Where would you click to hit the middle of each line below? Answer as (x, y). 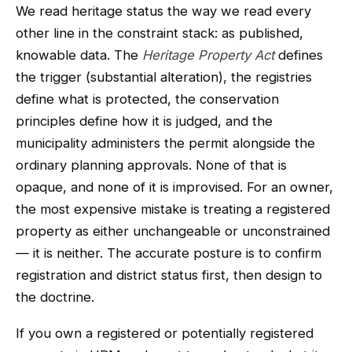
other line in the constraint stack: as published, (159, 33)
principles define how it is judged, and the (144, 121)
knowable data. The (79, 55)
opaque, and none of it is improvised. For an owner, (174, 187)
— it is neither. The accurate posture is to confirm (169, 253)
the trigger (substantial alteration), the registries (164, 77)
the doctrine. (55, 297)
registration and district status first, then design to (169, 275)
